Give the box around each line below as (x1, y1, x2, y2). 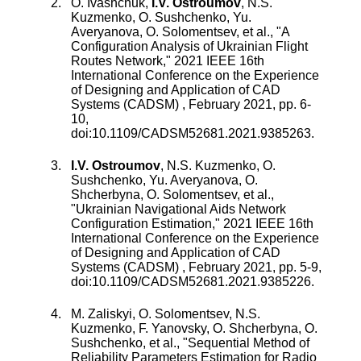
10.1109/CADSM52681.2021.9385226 (92, 275, 311, 289)
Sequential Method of (188, 336, 309, 351)
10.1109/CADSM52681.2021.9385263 (92, 127, 311, 141)
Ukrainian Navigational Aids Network (76, 202, 286, 217)
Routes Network (71, 54, 163, 68)
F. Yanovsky (139, 322, 206, 336)
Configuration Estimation (71, 217, 212, 231)
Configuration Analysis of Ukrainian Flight (71, 39, 308, 54)
